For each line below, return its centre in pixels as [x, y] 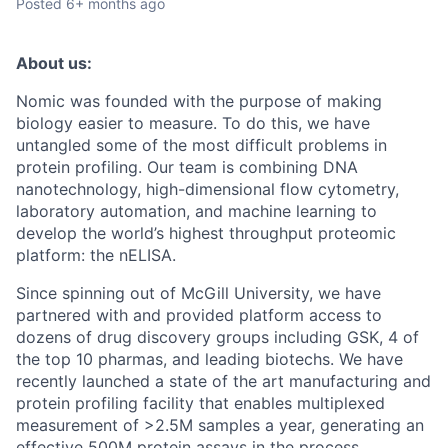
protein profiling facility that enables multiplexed [200, 403]
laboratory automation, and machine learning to [196, 211]
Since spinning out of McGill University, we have [198, 293]
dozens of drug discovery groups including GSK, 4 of [217, 337]
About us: [54, 63]
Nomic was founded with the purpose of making [199, 101]
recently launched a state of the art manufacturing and [223, 381]
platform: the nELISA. [96, 255]
